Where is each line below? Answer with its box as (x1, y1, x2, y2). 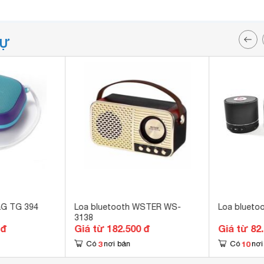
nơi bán (104, 239, 131, 248)
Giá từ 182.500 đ (74, 223, 150, 234)
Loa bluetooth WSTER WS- (74, 202, 181, 212)
